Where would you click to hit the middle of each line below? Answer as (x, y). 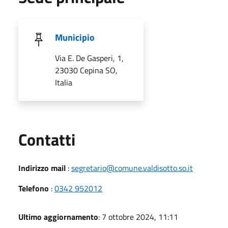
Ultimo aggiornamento (58, 217)
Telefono (34, 188)
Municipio (75, 37)
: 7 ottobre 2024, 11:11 (138, 217)
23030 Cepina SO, (86, 70)
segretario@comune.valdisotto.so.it (132, 168)
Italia (64, 82)
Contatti (47, 139)
